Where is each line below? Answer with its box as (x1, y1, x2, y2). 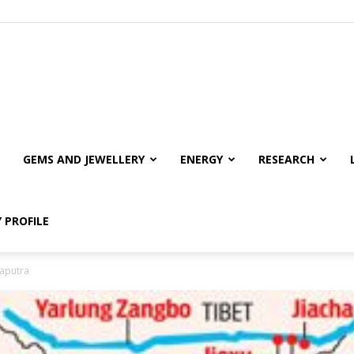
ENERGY (180, 152, 223, 167)
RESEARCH (258, 152, 314, 167)
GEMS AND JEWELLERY (23, 152, 145, 167)
